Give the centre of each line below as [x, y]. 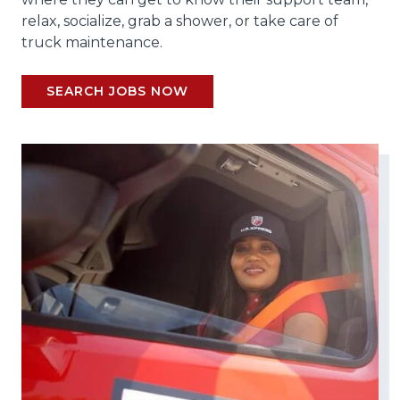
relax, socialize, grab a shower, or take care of [180, 21]
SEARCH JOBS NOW [117, 92]
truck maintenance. [92, 42]
